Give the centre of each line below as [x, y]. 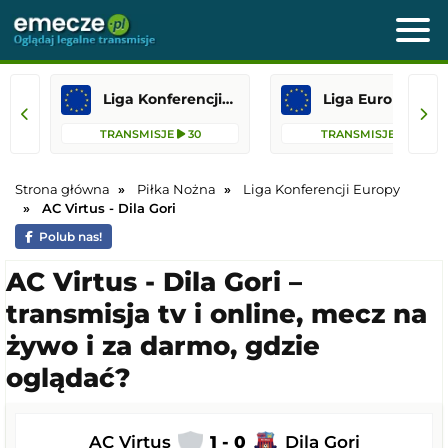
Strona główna [62, 189]
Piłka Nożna [176, 189]
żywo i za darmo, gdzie [163, 346]
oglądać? [68, 378]
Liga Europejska [381, 99]
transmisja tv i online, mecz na [216, 314]
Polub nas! [70, 236]
